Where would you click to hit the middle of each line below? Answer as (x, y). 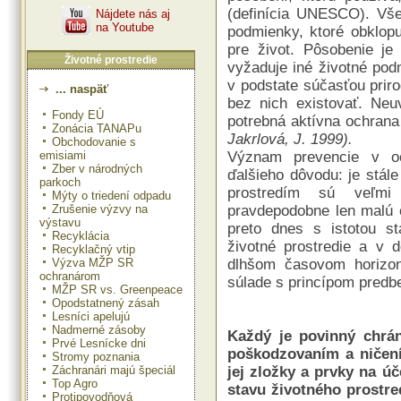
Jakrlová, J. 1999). (290, 140)
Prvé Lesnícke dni (99, 343)
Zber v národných (97, 168)
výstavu (60, 222)
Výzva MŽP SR (93, 262)
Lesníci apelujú (91, 316)
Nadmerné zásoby (99, 329)
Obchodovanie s (94, 141)
